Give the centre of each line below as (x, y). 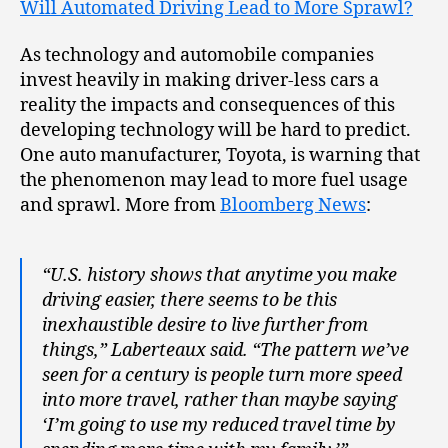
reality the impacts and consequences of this (207, 105)
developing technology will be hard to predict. (215, 130)
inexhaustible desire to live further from (205, 325)
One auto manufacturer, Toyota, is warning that (220, 155)
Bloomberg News (293, 205)
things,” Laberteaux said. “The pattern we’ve (225, 350)
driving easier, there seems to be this (189, 300)
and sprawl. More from (120, 205)
